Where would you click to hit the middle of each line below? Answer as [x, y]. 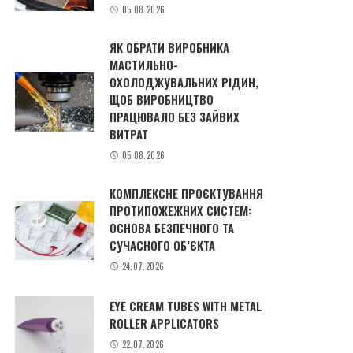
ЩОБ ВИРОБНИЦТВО [162, 99]
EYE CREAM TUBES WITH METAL [186, 305]
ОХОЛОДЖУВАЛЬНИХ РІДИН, [184, 82]
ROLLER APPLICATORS [165, 323]
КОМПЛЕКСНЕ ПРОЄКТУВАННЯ [187, 193]
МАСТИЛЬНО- [144, 64]
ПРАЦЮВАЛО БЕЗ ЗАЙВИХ [175, 116]
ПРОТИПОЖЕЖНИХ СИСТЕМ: [181, 211]
